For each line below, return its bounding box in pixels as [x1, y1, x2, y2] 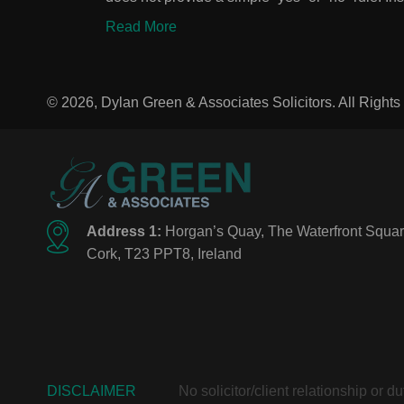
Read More [106, 18, 177, 34]
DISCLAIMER [47, 382, 136, 399]
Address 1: [87, 223, 161, 239]
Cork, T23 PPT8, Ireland [87, 245, 242, 262]
